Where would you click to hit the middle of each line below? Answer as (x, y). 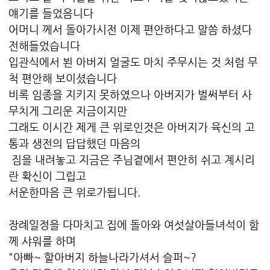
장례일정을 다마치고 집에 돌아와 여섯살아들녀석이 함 (134, 225)
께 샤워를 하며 (42, 241)
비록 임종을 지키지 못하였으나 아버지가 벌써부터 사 (130, 95)
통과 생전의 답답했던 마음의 (74, 143)
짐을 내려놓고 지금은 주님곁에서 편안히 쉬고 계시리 (132, 160)
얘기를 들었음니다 (51, 13)
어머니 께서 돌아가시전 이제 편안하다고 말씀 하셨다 (130, 30)
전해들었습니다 (44, 46)
